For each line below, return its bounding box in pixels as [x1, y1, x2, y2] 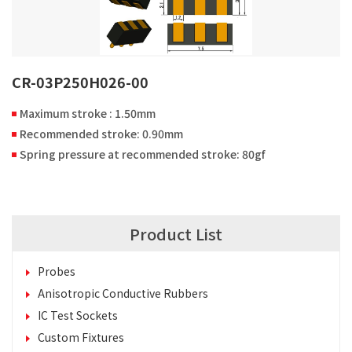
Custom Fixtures [38, 329, 124, 346]
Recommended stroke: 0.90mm [20, 126, 183, 142]
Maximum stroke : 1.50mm [20, 105, 156, 122]
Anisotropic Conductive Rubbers [38, 285, 208, 302]
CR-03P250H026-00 [12, 71, 148, 93]
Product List [130, 222, 222, 246]
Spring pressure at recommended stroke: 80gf [20, 146, 265, 163]
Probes [38, 263, 75, 280]
